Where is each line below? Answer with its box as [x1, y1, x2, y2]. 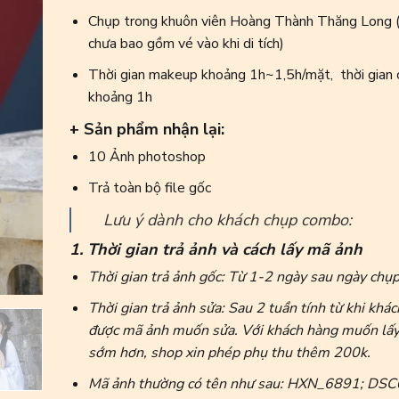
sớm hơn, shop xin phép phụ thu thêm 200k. [87, 342, 370, 362]
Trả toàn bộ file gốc [87, 177, 211, 198]
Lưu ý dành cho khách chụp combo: [102, 209, 352, 232]
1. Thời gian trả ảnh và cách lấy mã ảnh [69, 239, 362, 261]
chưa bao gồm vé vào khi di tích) [87, 33, 284, 53]
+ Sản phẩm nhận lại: [69, 118, 224, 141]
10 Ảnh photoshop [87, 147, 206, 167]
